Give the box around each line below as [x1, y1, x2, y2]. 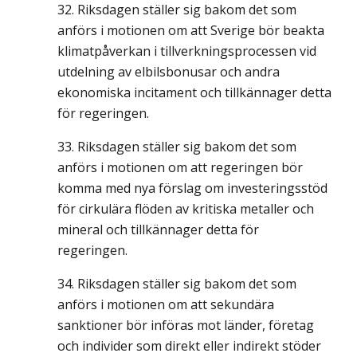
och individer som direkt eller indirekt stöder [57, 337, 321, 355]
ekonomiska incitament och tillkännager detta [57, 84, 331, 101]
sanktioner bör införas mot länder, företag [57, 316, 314, 334]
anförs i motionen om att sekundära [57, 296, 274, 313]
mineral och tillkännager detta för [57, 221, 259, 238]
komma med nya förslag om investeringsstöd [57, 179, 328, 197]
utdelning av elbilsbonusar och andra [57, 63, 280, 80]
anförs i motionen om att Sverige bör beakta [57, 22, 324, 39]
